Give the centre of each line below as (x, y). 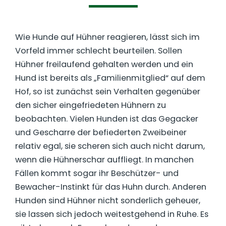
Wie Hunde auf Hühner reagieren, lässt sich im (107, 37)
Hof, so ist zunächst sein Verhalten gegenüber (108, 92)
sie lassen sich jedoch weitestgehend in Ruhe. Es (112, 214)
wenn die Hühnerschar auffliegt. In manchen (104, 160)
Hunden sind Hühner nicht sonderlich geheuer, (108, 201)
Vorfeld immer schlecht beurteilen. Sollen (99, 51)
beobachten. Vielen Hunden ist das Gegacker (107, 119)
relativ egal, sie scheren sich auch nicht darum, (110, 146)
